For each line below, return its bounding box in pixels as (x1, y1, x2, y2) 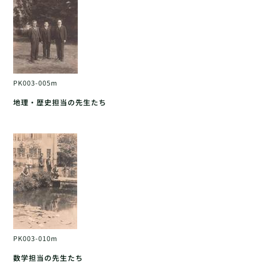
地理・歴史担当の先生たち (13, 97, 107, 108)
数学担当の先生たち (13, 252, 84, 263)
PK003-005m (13, 78, 58, 88)
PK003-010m (13, 233, 58, 243)
